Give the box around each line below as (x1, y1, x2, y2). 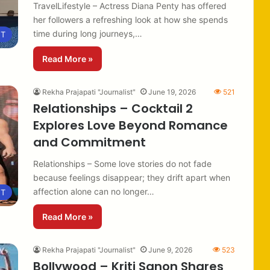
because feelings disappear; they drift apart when (33, 172, 230, 183)
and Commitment (33, 133, 146, 151)
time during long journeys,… (33, 28, 142, 39)
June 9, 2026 (148, 245, 192, 254)
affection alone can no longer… (33, 186, 154, 196)
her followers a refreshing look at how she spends (33, 14, 228, 25)
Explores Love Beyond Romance (33, 116, 228, 134)
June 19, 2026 (148, 87, 196, 96)
